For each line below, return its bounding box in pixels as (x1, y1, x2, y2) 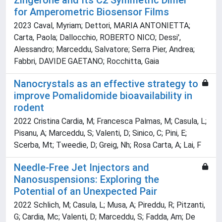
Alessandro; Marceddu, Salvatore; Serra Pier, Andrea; (14, 45, 195, 55)
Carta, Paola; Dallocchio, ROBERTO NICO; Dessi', (14, 33, 181, 43)
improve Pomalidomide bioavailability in (14, 90, 192, 102)
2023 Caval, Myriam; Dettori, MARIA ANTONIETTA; (14, 21, 190, 31)
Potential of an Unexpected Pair (14, 185, 157, 198)
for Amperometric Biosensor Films (14, 6, 169, 18)
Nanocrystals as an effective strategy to (14, 78, 198, 90)
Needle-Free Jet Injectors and (14, 162, 149, 174)
